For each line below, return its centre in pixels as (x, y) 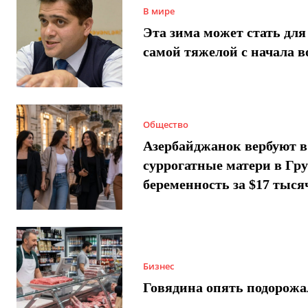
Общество (165, 124)
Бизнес (158, 266)
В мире (158, 11)
